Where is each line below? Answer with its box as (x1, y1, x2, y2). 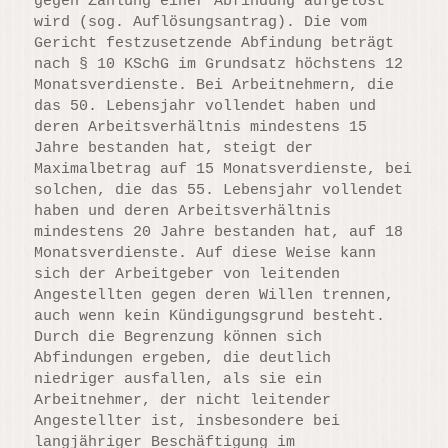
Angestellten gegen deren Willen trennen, (34, 286, 395, 304)
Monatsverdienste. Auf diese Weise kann (34, 244, 377, 262)
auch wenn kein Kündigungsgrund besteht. (34, 307, 386, 325)
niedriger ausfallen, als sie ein (34, 370, 323, 388)
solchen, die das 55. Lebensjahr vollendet (34, 181, 404, 199)
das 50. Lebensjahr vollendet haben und (34, 97, 377, 115)
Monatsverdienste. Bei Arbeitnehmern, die (34, 76, 395, 94)
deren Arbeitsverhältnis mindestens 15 (34, 118, 368, 136)
